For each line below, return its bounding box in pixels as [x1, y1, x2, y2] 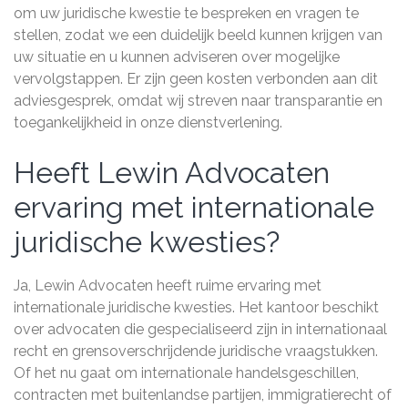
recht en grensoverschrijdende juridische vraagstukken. [14, 342, 378, 360]
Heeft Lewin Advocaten [14, 156, 330, 189]
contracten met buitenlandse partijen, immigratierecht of [14, 386, 392, 403]
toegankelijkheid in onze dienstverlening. [14, 114, 282, 131]
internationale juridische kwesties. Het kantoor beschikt [14, 299, 379, 316]
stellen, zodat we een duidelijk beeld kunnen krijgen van [14, 26, 382, 44]
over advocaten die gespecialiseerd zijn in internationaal [14, 321, 387, 338]
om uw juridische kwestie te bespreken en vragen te [14, 5, 359, 22]
